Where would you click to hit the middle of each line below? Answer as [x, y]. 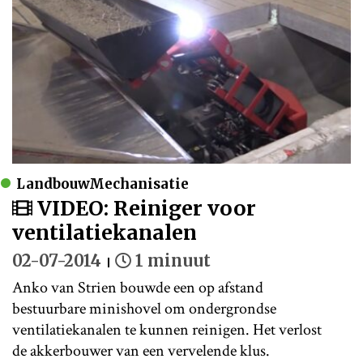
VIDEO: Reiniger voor [144, 208]
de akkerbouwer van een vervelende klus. [141, 350]
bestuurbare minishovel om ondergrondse [144, 308]
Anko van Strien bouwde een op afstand [138, 287]
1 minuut [173, 260]
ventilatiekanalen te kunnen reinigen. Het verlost [167, 329]
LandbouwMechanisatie [102, 184]
